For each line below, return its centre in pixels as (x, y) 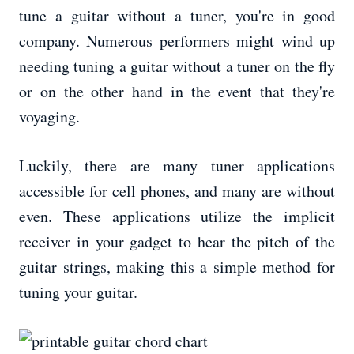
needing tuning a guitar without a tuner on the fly (177, 66)
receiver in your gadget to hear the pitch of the (177, 242)
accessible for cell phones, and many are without (177, 191)
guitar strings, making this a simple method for (177, 267)
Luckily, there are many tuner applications (177, 166)
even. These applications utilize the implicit (177, 217)
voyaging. (49, 117)
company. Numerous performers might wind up (177, 41)
